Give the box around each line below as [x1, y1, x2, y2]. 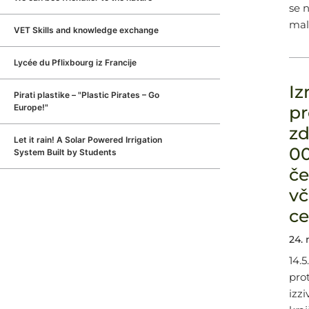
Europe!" [14, 102, 48, 112]
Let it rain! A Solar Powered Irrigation [14, 134, 162, 145]
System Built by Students [14, 147, 117, 157]
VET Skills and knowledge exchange [14, 25, 159, 35]
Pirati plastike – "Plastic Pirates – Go [14, 90, 159, 100]
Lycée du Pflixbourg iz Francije [14, 57, 137, 68]
